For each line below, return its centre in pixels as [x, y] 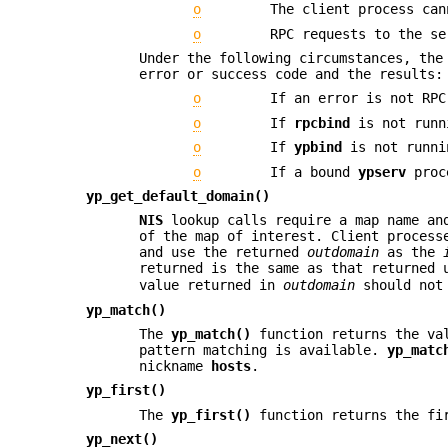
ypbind [317, 147]
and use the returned [223, 252]
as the [411, 252]
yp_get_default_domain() [178, 195]
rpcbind [321, 122]
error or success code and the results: [291, 73]
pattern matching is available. [263, 350]
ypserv [381, 171]
